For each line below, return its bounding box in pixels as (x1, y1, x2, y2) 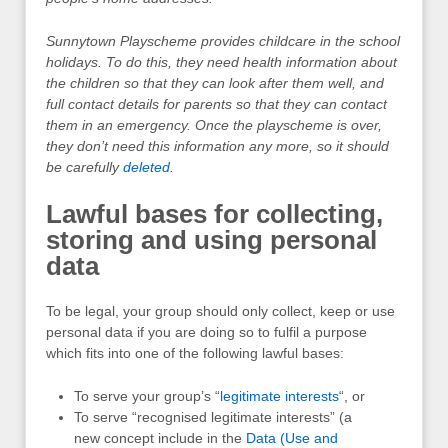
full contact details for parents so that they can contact (46, 96, 387, 113)
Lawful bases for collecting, (46, 198, 383, 229)
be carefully (46, 159, 123, 176)
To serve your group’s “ (74, 388, 220, 405)
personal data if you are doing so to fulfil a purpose (46, 324, 367, 341)
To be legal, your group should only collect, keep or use (46, 303, 395, 320)
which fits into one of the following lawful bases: (46, 345, 344, 362)
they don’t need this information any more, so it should (46, 138, 389, 155)
